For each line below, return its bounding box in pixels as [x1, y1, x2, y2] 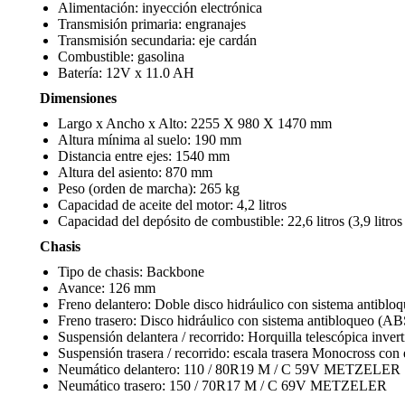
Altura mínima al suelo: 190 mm [58, 132, 241, 147]
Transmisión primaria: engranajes [58, 16, 246, 32]
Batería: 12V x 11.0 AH [58, 65, 194, 80]
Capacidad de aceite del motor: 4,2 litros [58, 197, 287, 212]
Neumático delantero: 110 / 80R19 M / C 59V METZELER [58, 362, 400, 377]
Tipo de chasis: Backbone [58, 264, 204, 279]
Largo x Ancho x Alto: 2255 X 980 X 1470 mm [58, 116, 332, 131]
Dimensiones [40, 90, 117, 106]
